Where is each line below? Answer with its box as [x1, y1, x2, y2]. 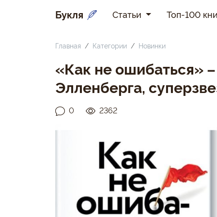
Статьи [112, 8, 144, 20]
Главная [55, 41, 81, 50]
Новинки [139, 41, 166, 50]
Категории [93, 41, 127, 50]
